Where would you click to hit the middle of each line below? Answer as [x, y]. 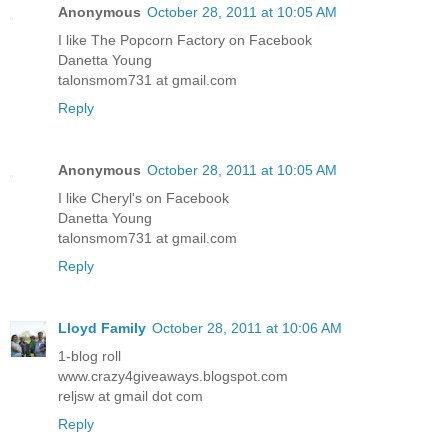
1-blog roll [89, 355]
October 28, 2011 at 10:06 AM [247, 327]
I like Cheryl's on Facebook [143, 197]
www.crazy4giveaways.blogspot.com [173, 375]
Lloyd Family [102, 327]
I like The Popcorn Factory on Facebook [185, 39]
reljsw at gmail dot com [130, 395]
